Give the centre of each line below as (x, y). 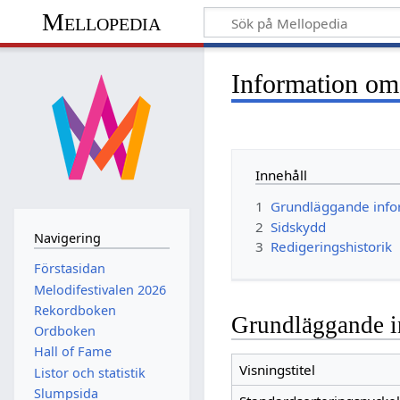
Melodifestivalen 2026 (100, 289)
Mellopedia (102, 21)
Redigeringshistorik (332, 247)
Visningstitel (277, 370)
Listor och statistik (89, 372)
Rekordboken (75, 310)
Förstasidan (69, 269)
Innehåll (282, 175)
